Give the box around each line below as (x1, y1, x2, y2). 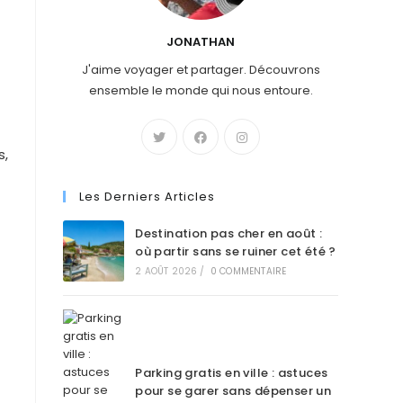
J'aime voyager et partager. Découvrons (81, 61, 320, 78)
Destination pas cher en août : (135, 225, 323, 242)
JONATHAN (166, 33, 235, 50)
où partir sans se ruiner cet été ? (135, 243, 336, 260)
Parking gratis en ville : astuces (135, 364, 328, 381)
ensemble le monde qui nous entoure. (88, 82, 313, 99)
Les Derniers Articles (79, 188, 215, 205)
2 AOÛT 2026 (135, 264, 198, 278)
